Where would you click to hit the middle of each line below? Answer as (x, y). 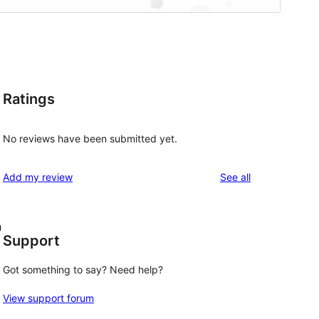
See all (235, 177)
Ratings (29, 99)
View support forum (48, 298)
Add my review (38, 177)
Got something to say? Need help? (83, 270)
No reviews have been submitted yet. (90, 138)
